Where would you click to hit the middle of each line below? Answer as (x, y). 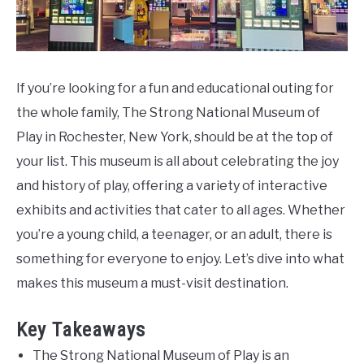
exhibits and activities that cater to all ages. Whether (181, 210)
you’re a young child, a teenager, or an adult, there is (174, 234)
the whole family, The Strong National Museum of (168, 113)
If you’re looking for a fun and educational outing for (175, 88)
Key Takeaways (81, 330)
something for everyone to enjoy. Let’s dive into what (180, 259)
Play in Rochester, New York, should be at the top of (175, 137)
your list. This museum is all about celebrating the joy (178, 161)
